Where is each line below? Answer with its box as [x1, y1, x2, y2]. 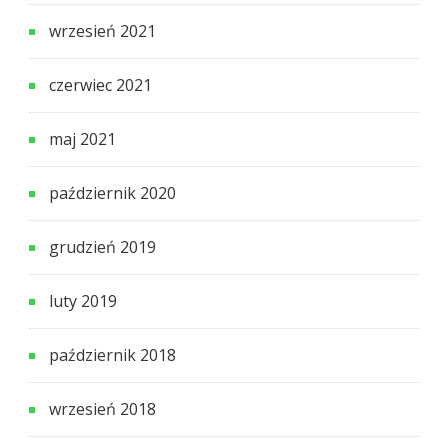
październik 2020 [49, 181, 176, 204]
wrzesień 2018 [49, 397, 156, 420]
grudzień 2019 [49, 235, 156, 258]
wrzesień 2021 [49, 19, 156, 42]
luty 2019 [49, 289, 117, 312]
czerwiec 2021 [49, 73, 152, 96]
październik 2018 [49, 343, 176, 366]
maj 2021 [49, 127, 116, 150]
